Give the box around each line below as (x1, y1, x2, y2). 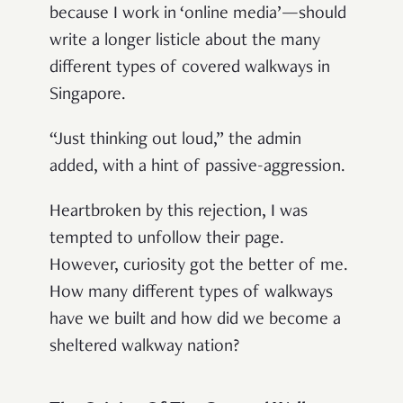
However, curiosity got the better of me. (49, 257, 348, 276)
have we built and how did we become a (49, 311, 341, 330)
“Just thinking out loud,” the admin (49, 131, 301, 150)
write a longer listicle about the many (49, 32, 320, 51)
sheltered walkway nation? (49, 338, 239, 357)
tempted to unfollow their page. (49, 230, 284, 249)
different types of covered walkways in (49, 59, 330, 78)
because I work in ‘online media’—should (49, 5, 346, 24)
